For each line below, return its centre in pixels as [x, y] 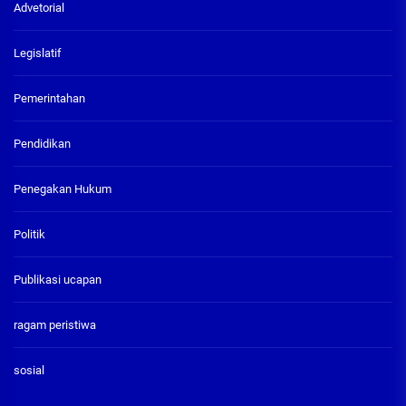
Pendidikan [42, 143]
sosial [29, 370]
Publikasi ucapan [58, 279]
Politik [29, 234]
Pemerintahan [49, 98]
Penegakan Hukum [63, 188]
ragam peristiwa [55, 324]
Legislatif [38, 53]
